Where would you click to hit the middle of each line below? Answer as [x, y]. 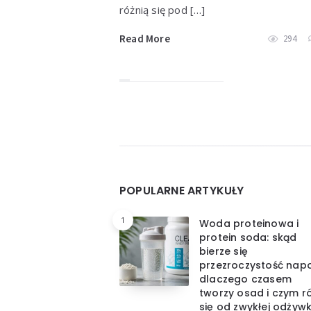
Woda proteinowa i [249, 224]
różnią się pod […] [162, 10]
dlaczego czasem [245, 279]
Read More [145, 39]
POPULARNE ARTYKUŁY [182, 191]
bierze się [224, 252]
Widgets [159, 155]
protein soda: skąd [248, 238]
